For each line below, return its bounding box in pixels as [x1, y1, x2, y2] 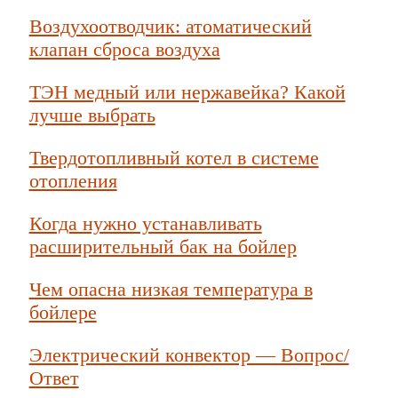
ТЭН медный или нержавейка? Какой [28, 80, 346, 103]
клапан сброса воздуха [28, 37, 220, 60]
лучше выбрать [28, 103, 155, 126]
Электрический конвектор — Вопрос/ [28, 343, 349, 366]
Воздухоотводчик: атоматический [28, 14, 312, 37]
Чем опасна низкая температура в [28, 277, 313, 300]
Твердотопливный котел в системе [28, 146, 319, 169]
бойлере [28, 300, 97, 323]
